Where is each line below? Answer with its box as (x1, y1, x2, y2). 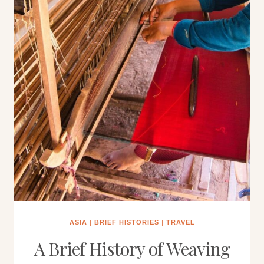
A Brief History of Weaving (34, 237, 230, 260)
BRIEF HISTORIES (94, 219, 159, 226)
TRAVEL (166, 219, 195, 226)
